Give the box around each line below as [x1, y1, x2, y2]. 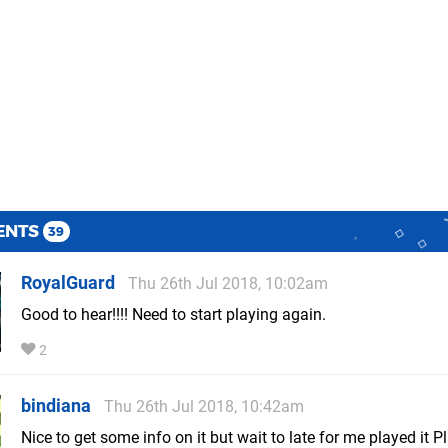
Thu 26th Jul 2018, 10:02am [128, 274, 328, 294]
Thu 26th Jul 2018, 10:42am [104, 397, 304, 417]
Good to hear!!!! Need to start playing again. [21, 305, 326, 325]
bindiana [21, 395, 91, 417]
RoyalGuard [21, 272, 115, 294]
